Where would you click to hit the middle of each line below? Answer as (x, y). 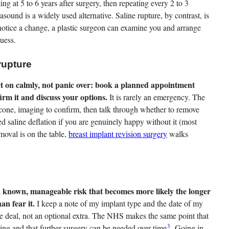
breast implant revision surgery (118, 134)
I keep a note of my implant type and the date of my (119, 203)
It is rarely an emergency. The (156, 97)
